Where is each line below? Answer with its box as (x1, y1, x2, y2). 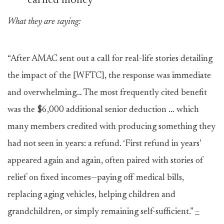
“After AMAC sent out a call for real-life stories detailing (7, 54, 212, 63)
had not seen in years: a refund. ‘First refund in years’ (7, 139, 201, 148)
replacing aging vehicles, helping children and (7, 190, 175, 199)
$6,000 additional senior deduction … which (37, 105, 199, 114)
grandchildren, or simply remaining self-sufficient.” (7, 207, 195, 216)
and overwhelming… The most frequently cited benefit (7, 88, 207, 97)
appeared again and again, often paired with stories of (7, 156, 203, 165)
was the (7, 105, 35, 114)
